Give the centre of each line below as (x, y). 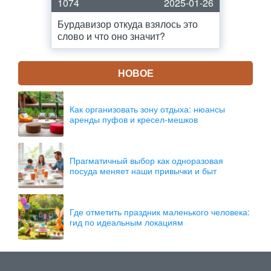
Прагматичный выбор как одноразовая (146, 160)
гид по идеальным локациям (126, 222)
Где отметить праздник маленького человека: (160, 211)
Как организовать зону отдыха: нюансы (147, 109)
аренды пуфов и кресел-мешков (134, 119)
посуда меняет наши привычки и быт (143, 170)
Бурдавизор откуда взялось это (128, 24)
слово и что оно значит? (111, 36)
